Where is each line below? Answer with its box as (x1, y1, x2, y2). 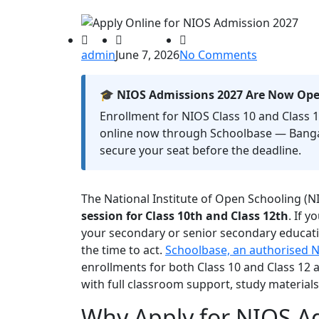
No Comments (179, 47, 257, 63)
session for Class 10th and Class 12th (81, 208, 288, 224)
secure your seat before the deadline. (100, 142, 301, 159)
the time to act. (81, 242, 165, 258)
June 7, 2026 (115, 47, 179, 63)
